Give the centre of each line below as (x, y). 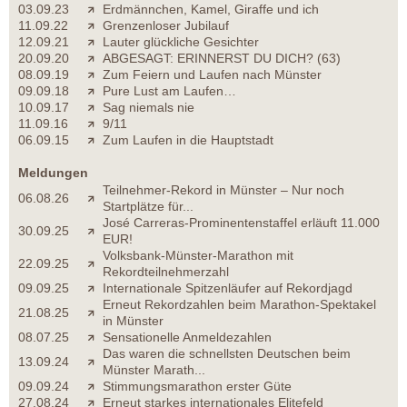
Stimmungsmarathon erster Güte (197, 387)
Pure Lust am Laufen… (169, 91)
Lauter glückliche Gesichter (181, 42)
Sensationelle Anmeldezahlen (187, 338)
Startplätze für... (148, 207)
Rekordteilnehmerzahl (166, 272)
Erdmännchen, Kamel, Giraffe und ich (211, 10)
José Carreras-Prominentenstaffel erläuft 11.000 (241, 223)
